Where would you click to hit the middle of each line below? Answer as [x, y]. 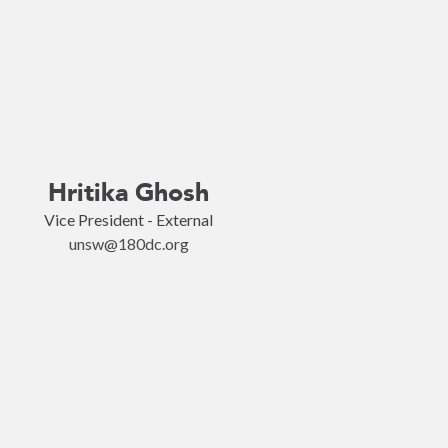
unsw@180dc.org [128, 243]
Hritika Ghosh [128, 192]
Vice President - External [128, 219]
